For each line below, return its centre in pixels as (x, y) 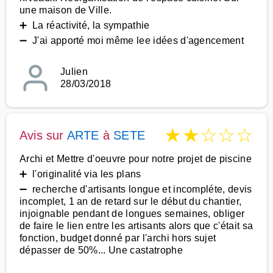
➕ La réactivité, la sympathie (85, 25)
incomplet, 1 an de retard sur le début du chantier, (131, 201)
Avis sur (43, 135)
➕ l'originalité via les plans (80, 174)
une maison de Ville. (66, 10)
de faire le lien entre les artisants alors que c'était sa (136, 226)
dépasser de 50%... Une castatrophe (101, 250)
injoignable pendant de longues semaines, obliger (132, 214)
